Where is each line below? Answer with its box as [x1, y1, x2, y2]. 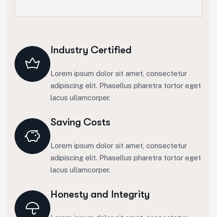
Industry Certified [50, 44, 132, 56]
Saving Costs [50, 116, 110, 128]
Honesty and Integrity [50, 188, 150, 200]
